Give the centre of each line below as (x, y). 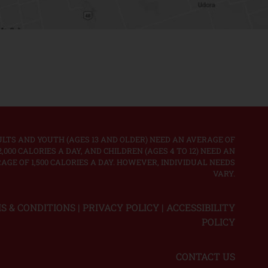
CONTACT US (205, 256)
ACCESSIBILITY (200, 207)
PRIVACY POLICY (121, 207)
